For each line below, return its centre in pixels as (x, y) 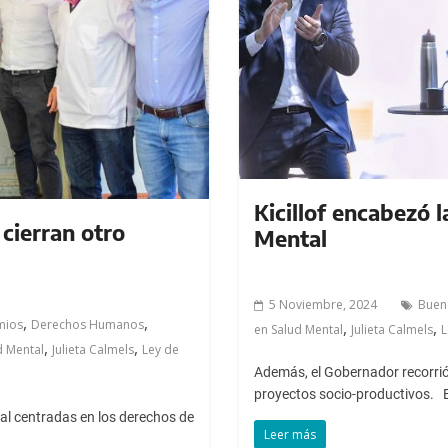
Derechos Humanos (87, 324)
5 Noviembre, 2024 (322, 304)
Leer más (289, 434)
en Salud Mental (298, 329)
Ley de (160, 349)
